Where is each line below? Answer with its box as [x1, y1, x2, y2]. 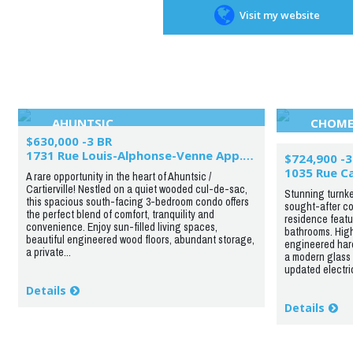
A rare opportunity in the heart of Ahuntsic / [25, 169, 211, 184]
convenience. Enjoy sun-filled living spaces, [25, 220, 217, 234]
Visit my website [234, 7, 320, 22]
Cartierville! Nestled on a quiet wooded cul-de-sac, [25, 182, 247, 196]
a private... [25, 245, 71, 259]
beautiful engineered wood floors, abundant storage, [25, 232, 255, 247]
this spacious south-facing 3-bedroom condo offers [25, 195, 249, 209]
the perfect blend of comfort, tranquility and [25, 207, 214, 221]
